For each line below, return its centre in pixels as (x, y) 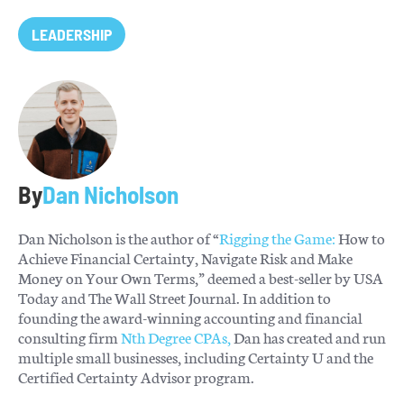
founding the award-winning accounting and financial (190, 317)
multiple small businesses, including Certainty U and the (195, 356)
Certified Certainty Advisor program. (136, 376)
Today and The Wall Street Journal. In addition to (174, 297)
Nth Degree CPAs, (175, 336)
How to (360, 237)
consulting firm (69, 336)
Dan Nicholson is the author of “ (118, 237)
